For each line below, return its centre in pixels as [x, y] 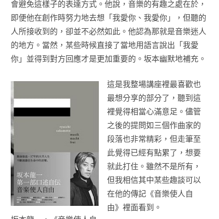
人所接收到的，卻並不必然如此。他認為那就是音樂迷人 [108, 31]
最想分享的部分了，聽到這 [154, 98]
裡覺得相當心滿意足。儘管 [154, 111]
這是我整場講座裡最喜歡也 [154, 84]
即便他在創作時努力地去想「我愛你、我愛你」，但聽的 [108, 18]
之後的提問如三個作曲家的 [154, 125]
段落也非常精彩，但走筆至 [154, 139]
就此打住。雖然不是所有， [154, 166]
